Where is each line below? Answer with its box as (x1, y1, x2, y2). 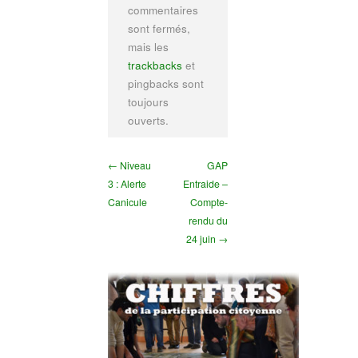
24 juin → (185, 232, 228, 247)
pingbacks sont (127, 76, 204, 92)
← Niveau (107, 158, 151, 173)
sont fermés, (127, 21, 190, 37)
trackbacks (127, 58, 182, 74)
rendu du (188, 213, 228, 229)
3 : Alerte (107, 177, 146, 192)
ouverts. (127, 113, 169, 129)
